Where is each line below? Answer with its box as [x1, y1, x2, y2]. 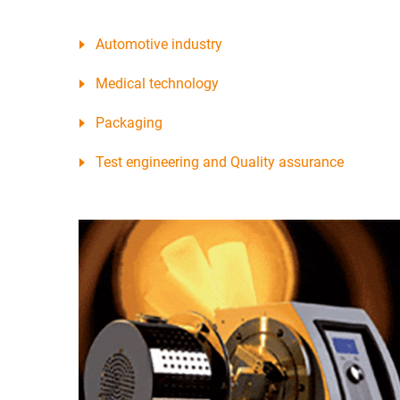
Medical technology [96, 74, 219, 92]
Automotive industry [96, 35, 222, 53]
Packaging [96, 113, 162, 131]
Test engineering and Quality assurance [96, 153, 344, 171]
